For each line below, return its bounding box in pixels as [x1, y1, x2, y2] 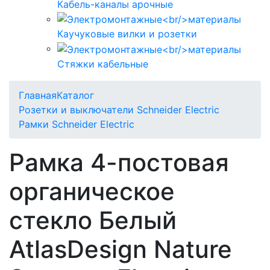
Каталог [57, 89, 94, 102]
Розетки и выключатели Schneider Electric [19, 104, 219, 116]
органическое [9, 177, 175, 207]
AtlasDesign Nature [9, 234, 232, 265]
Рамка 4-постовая [9, 148, 229, 178]
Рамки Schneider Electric [19, 118, 134, 131]
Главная [19, 89, 57, 102]
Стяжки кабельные [57, 58, 148, 71]
